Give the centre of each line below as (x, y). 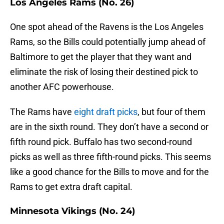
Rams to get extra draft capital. (71, 187)
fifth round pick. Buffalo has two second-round (101, 142)
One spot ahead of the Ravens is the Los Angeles (107, 27)
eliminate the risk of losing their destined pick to (104, 72)
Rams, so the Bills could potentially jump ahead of (108, 42)
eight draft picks (106, 112)
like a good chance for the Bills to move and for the (109, 172)
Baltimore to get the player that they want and (101, 57)
